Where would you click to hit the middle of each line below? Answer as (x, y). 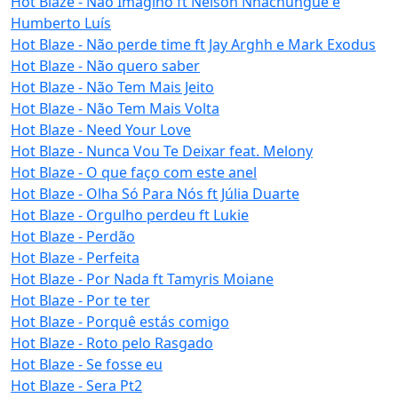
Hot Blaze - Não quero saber (105, 66)
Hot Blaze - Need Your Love (101, 130)
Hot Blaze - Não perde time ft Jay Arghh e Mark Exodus (193, 45)
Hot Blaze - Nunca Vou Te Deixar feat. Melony (162, 151)
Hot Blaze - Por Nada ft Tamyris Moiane (142, 279)
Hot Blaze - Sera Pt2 (76, 386)
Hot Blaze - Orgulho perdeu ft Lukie (130, 215)
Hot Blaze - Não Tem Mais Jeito (112, 88)
